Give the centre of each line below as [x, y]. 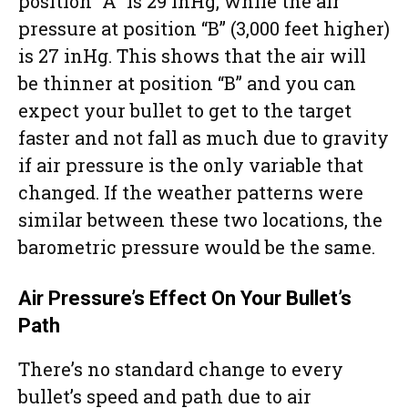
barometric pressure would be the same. [197, 246]
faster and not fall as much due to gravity [204, 137]
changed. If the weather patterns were [191, 192]
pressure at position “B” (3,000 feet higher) [204, 28]
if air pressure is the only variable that [191, 164]
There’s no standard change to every [181, 368]
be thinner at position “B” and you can [187, 82]
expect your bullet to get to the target [185, 110]
